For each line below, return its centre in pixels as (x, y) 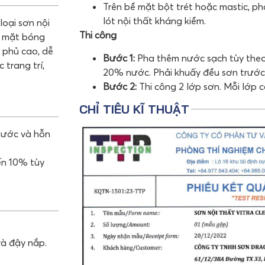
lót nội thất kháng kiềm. (154, 21)
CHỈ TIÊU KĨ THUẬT (134, 109)
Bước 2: (119, 86)
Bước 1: (119, 58)
